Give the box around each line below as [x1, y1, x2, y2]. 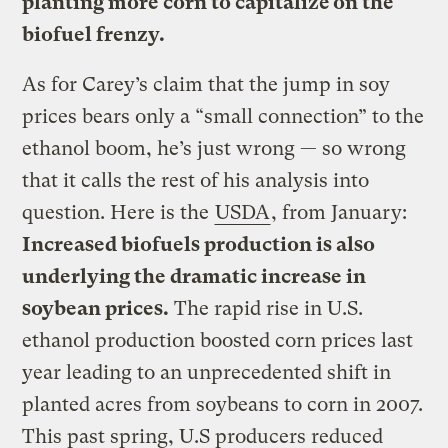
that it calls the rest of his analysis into [22, 168, 370, 192]
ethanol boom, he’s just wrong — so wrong [22, 136, 407, 160]
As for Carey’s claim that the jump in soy [22, 72, 391, 96]
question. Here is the [22, 200, 215, 224]
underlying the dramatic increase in [22, 264, 367, 288]
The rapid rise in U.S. [169, 296, 364, 320]
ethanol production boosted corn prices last [22, 328, 414, 352]
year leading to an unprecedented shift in [22, 360, 392, 384]
